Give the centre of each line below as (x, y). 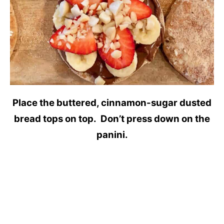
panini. (112, 134)
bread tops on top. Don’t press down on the (112, 118)
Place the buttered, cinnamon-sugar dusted (112, 102)
